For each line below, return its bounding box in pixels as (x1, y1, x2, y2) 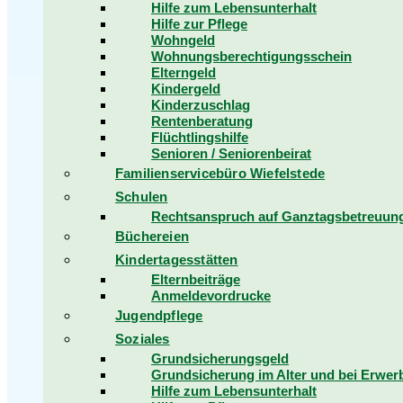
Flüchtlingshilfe (151, 130, 248, 145)
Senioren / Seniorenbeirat (151, 146, 311, 161)
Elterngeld (151, 65, 216, 80)
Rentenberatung (151, 113, 253, 129)
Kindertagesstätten (115, 252, 238, 267)
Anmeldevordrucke (151, 288, 271, 303)
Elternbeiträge (151, 272, 240, 287)
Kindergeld (151, 81, 220, 96)
